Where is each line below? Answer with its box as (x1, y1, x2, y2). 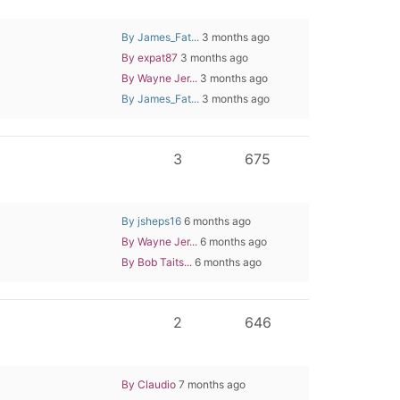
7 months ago (176, 377, 246, 391)
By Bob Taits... (121, 254, 192, 269)
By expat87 (121, 50, 178, 64)
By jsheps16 (121, 213, 181, 228)
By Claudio (121, 377, 176, 391)
